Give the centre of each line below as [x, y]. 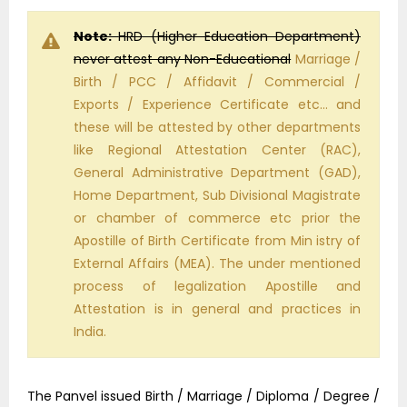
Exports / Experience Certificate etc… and [217, 105]
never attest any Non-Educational [183, 60]
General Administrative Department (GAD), [217, 173]
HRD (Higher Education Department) [239, 37]
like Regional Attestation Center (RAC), [217, 150]
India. [90, 332]
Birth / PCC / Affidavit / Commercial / [217, 82]
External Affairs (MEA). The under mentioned [217, 264]
